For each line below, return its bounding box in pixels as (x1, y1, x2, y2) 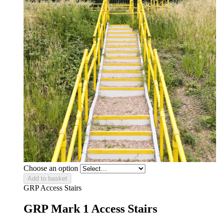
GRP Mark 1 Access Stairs (24, 202, 157, 216)
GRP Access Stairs (24, 184, 82, 192)
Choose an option (24, 164, 80, 173)
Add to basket (27, 175, 67, 183)
